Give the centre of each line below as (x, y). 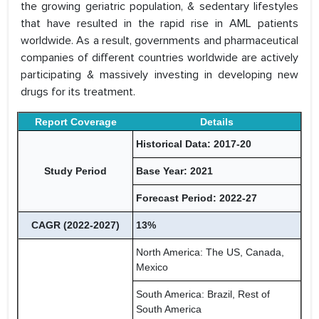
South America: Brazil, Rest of (203, 294)
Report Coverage (75, 122)
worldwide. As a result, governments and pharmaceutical (159, 41)
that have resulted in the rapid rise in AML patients (159, 24)
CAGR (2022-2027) (75, 225)
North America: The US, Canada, (210, 252)
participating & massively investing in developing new (159, 75)
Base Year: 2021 (174, 171)
